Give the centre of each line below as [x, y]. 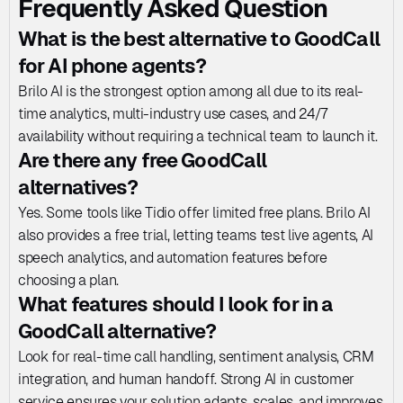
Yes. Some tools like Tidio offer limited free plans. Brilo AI [194, 212]
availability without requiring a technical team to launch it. [198, 136]
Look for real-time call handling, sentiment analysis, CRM [196, 356]
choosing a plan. [68, 280]
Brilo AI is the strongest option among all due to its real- [191, 91]
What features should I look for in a [176, 304]
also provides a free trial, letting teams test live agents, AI [196, 235]
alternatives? [78, 187]
